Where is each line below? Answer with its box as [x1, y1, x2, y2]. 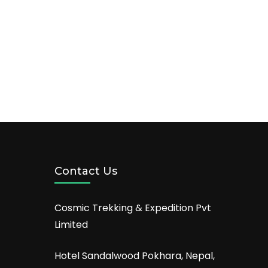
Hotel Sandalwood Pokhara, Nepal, [54, 248, 215, 263]
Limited [54, 217, 88, 232]
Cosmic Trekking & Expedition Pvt [54, 200, 211, 215]
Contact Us [54, 164, 117, 178]
